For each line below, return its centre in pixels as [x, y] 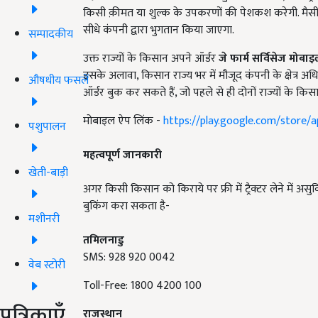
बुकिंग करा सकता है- [126, 206]
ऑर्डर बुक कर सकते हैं [129, 93]
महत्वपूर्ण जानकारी [122, 155]
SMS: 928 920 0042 [129, 257]
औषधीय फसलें [59, 80]
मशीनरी [44, 219]
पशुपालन [47, 126]
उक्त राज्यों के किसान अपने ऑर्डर [151, 59]
